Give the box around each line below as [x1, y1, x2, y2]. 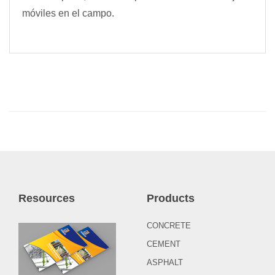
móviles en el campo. [22, 8, 114, 19]
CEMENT [147, 239, 180, 249]
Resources [18, 192, 75, 205]
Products [147, 192, 195, 205]
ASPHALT [147, 258, 183, 268]
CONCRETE [147, 221, 191, 231]
